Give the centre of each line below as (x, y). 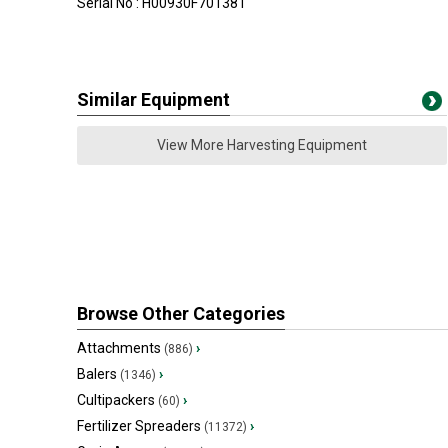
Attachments (119, 347)
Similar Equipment (153, 99)
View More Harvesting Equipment (262, 144)
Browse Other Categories (181, 313)
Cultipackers (116, 399)
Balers (97, 373)
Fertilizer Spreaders (139, 425)
